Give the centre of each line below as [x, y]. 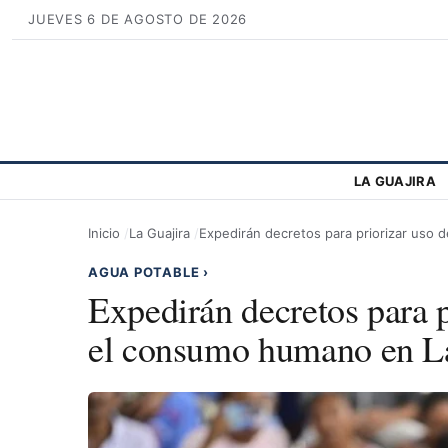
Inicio [104, 232]
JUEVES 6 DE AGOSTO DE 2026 [138, 19]
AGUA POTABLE [146, 271]
